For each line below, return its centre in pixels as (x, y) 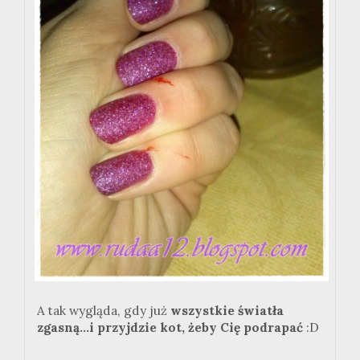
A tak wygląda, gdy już (104, 311)
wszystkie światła (227, 311)
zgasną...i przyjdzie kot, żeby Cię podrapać (170, 328)
